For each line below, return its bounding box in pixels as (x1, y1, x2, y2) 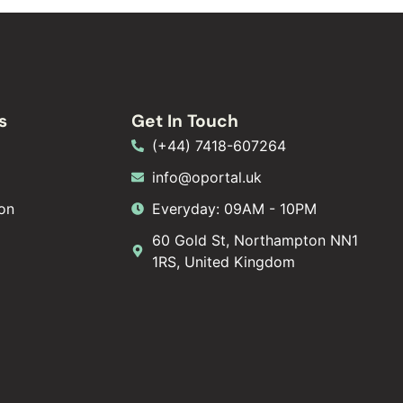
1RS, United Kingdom (151, 252, 295, 271)
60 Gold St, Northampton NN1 (151, 230, 358, 249)
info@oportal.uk (151, 167, 262, 186)
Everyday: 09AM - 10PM (151, 199, 317, 218)
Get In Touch (131, 109, 239, 132)
